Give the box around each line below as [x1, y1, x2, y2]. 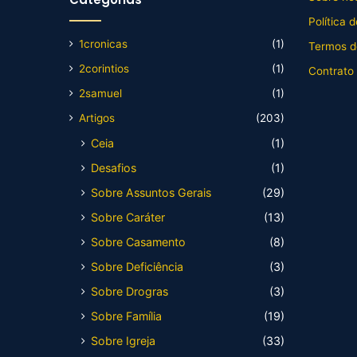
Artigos [79, 112, 115, 124]
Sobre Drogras [91, 284, 168, 298]
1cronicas [79, 37, 127, 50]
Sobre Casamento [91, 235, 186, 249]
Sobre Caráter [91, 210, 165, 224]
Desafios [91, 161, 136, 175]
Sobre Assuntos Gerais [91, 186, 211, 199]
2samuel [79, 87, 122, 100]
